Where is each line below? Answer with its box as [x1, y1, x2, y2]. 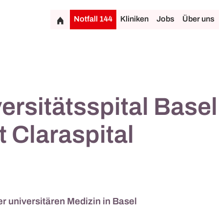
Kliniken [120, 14, 149, 23]
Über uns [182, 14, 215, 23]
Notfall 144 [74, 14, 112, 23]
